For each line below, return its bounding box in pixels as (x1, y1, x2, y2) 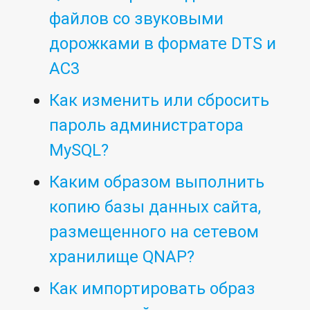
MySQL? (49, 140, 109, 161)
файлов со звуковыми (49, 8, 224, 29)
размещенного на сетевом (49, 221, 259, 242)
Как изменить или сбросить (49, 90, 270, 111)
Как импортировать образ (49, 278, 256, 299)
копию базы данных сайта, (49, 197, 262, 217)
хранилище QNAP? (49, 246, 195, 267)
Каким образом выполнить (49, 172, 265, 192)
